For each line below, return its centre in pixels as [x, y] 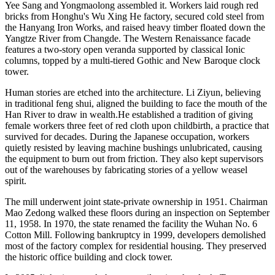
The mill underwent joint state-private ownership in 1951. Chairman [136, 202]
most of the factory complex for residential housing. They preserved [136, 246]
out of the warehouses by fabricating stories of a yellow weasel [126, 170]
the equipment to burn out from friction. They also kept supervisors [134, 159]
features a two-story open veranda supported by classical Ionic [125, 50]
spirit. [16, 181]
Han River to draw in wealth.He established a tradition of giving [129, 115]
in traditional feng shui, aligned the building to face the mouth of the [136, 104]
